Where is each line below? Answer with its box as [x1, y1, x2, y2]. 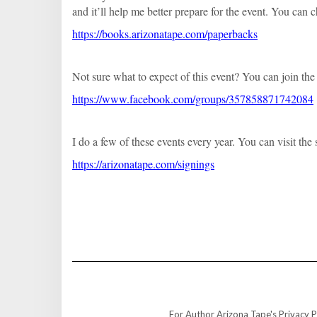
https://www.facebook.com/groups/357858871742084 [72, 91, 313, 107]
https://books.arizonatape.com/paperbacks [72, 26, 258, 42]
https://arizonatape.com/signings [72, 156, 214, 172]
